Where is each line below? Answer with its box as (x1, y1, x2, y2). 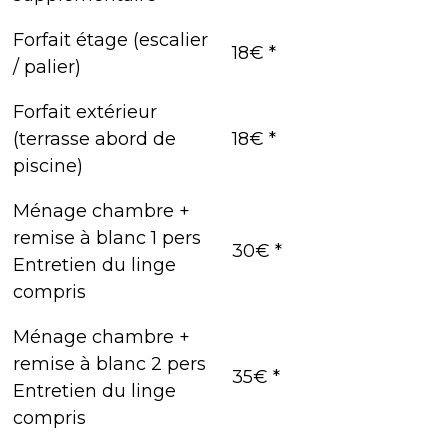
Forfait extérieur (13, 101, 158, 124)
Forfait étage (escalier (13, 29, 209, 52)
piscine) (13, 155, 84, 178)
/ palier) (13, 56, 82, 79)
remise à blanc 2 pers (13, 353, 207, 376)
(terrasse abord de (13, 128, 177, 151)
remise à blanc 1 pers (13, 227, 202, 250)
